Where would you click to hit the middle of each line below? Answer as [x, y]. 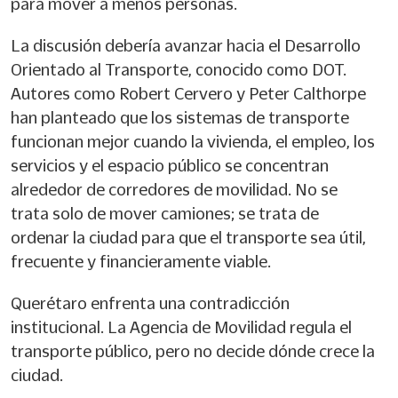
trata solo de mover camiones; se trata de [165, 213]
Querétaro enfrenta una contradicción [150, 303]
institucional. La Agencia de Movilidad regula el [181, 327]
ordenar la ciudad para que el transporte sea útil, [188, 237]
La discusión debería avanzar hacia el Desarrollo [186, 45]
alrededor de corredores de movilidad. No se [174, 189]
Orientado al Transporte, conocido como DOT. [179, 69]
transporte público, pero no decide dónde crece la [193, 351]
